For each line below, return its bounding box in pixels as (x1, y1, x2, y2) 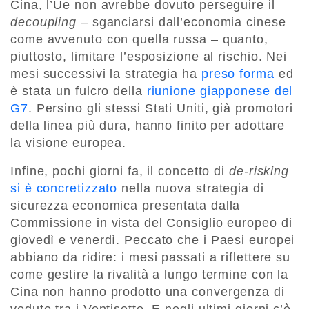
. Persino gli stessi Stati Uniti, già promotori (28, 101, 294, 115)
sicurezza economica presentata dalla (10, 198, 241, 212)
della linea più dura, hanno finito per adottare (10, 118, 286, 132)
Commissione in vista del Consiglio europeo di (10, 215, 292, 230)
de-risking (229, 163, 289, 178)
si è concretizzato (10, 181, 118, 195)
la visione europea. (10, 135, 127, 150)
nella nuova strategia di (117, 181, 264, 195)
